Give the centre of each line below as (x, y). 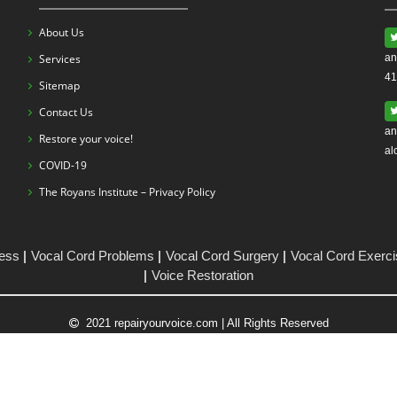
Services (60, 59)
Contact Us (66, 112)
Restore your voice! (86, 139)
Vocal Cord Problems (92, 256)
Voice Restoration (202, 275)
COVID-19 (63, 165)
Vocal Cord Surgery (222, 256)
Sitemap (59, 86)
